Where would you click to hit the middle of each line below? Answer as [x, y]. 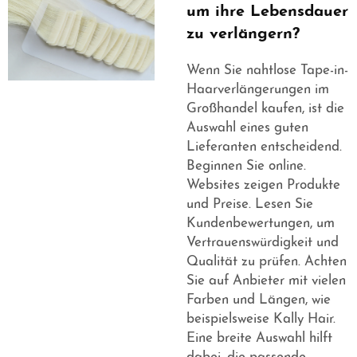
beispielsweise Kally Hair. [261, 320]
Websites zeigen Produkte [263, 186]
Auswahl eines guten [247, 128]
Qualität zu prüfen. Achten [267, 262]
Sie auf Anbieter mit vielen [266, 281]
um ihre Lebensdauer [267, 12]
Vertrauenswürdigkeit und [263, 243]
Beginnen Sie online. [246, 167]
